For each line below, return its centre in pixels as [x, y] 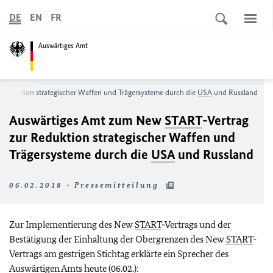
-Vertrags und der [196, 225]
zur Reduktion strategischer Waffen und [122, 137]
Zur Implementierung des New [72, 225]
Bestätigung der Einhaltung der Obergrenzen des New [118, 239]
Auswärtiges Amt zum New [87, 120]
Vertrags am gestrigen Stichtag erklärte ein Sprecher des [119, 254]
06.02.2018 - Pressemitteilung [86, 185]
